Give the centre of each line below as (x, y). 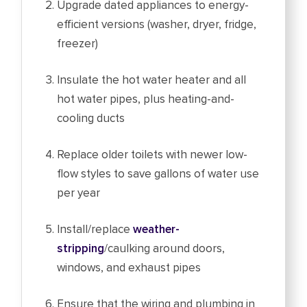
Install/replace (95, 230)
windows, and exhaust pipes (129, 268)
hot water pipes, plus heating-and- (146, 99)
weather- (157, 230)
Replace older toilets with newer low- (152, 155)
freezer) (78, 44)
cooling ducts (91, 119)
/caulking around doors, (165, 249)
